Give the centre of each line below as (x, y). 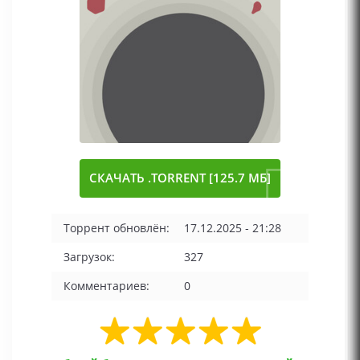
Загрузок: (89, 257)
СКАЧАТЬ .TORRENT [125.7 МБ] (180, 178)
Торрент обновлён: (117, 228)
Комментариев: (106, 286)
